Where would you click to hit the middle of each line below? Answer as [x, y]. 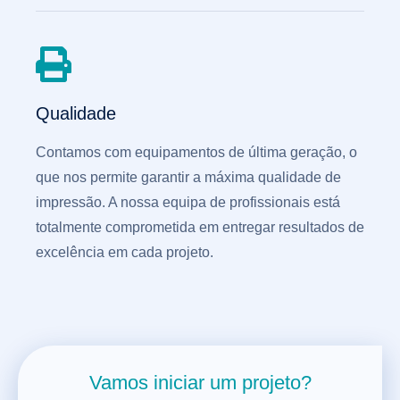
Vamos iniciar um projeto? [200, 383]
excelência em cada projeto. [125, 252]
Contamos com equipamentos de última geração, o [196, 152]
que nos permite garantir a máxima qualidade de [188, 177]
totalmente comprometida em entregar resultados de [200, 227]
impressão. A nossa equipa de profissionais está [188, 202]
